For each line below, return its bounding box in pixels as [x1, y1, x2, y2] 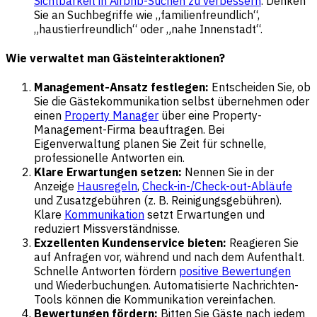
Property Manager [64, 108, 158, 123]
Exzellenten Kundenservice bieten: [34, 236, 226, 250]
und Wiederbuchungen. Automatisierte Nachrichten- [34, 278, 299, 293]
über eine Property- [158, 108, 262, 123]
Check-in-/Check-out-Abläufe [142, 179, 292, 194]
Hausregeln [77, 179, 137, 194]
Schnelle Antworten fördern [34, 264, 179, 279]
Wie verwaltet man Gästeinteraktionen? [6, 51, 225, 66]
